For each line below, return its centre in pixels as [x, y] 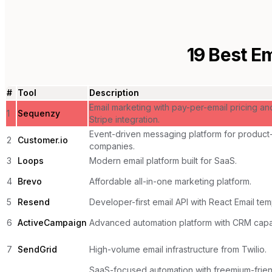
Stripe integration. [124, 119]
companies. [112, 146]
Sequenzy [39, 113]
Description [114, 92]
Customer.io [43, 140]
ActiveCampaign [52, 222]
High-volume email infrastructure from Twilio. [178, 249]
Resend [34, 202]
